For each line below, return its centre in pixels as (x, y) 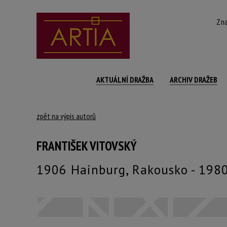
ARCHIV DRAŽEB (194, 80)
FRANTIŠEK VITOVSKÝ (87, 146)
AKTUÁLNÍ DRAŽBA (125, 80)
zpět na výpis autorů (66, 116)
